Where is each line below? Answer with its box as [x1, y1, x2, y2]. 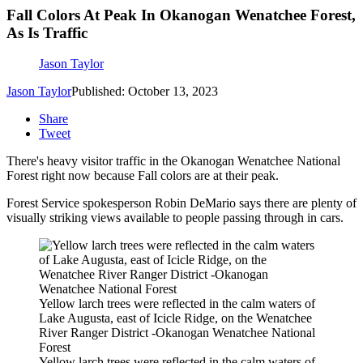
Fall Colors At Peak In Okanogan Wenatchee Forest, [6, 6, 356, 23]
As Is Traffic [6, 23, 88, 41]
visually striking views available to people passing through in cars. [6, 211, 344, 225]
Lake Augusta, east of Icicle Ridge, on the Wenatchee [39, 311, 312, 326]
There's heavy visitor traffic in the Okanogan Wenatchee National [6, 154, 340, 169]
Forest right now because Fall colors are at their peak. [6, 169, 279, 183]
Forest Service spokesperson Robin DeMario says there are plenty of [6, 196, 357, 211]
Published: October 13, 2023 [71, 84, 218, 99]
